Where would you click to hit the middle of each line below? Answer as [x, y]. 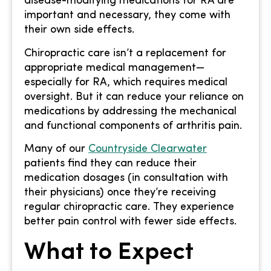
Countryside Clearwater [148, 149]
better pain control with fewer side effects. [130, 221]
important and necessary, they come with [127, 16]
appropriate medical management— [114, 68]
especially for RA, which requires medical [126, 82]
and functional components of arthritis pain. [133, 126]
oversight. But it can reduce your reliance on [134, 97]
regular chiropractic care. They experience [129, 207]
